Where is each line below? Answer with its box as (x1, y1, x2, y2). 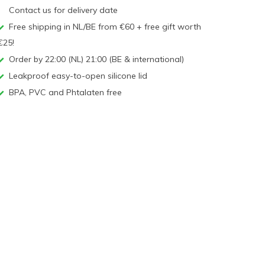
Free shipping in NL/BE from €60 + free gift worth (7, 21, 201, 32)
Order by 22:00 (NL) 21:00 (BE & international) (7, 54, 184, 64)
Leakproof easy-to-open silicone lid (7, 70, 147, 81)
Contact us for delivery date (7, 5, 118, 15)
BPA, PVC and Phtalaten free (7, 87, 122, 98)
